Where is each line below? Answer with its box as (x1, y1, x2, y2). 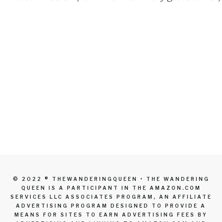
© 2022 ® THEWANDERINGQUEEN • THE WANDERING (12, 176, 210, 182)
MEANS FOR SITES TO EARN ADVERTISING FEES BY (14, 212, 208, 218)
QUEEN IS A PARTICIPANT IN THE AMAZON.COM (21, 185, 201, 191)
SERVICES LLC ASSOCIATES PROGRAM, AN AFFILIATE (10, 194, 212, 200)
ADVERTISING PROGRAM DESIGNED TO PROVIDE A (16, 203, 206, 209)
